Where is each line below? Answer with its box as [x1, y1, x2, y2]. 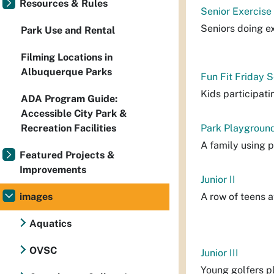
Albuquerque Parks [21, 66, 112, 78]
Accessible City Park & [21, 108, 127, 119]
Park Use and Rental [21, 24, 115, 36]
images [20, 191, 53, 202]
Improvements [20, 164, 86, 176]
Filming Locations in [21, 51, 113, 63]
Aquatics [29, 218, 72, 229]
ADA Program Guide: [21, 93, 117, 105]
